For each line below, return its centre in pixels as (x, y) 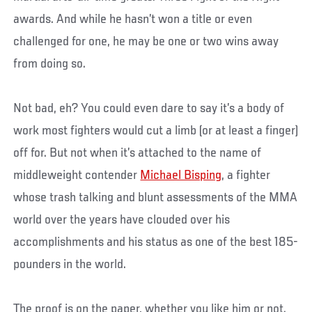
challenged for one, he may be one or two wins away (146, 42)
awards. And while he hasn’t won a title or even (133, 20)
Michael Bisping (181, 176)
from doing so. (50, 64)
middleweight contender (77, 176)
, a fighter (246, 176)
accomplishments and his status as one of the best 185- (156, 243)
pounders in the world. (70, 265)
